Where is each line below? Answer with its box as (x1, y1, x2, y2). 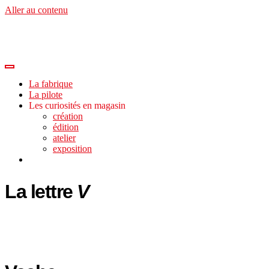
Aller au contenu (5, 5, 68, 15)
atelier (53, 133, 76, 143)
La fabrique (29, 79, 73, 89)
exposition (53, 144, 92, 154)
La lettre (5, 180, 77, 202)
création (53, 111, 83, 121)
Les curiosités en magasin (29, 100, 125, 110)
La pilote (29, 89, 62, 100)
